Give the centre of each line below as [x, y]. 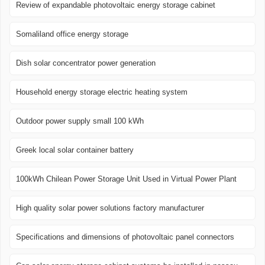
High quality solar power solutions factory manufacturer [110, 208]
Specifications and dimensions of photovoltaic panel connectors [125, 237]
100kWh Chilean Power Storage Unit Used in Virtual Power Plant [126, 179]
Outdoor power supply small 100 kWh [80, 121]
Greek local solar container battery [75, 150]
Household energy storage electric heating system [102, 92]
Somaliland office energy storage [72, 34]
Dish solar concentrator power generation [86, 63]
